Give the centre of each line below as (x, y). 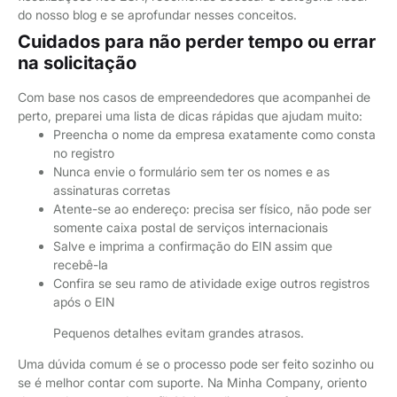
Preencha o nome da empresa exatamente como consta (214, 134)
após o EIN (84, 301)
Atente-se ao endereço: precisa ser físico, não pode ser (212, 208)
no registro (84, 152)
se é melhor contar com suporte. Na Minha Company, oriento (192, 382)
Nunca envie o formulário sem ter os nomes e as (191, 171)
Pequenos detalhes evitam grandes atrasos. (179, 332)
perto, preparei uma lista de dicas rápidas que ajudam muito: (190, 115)
